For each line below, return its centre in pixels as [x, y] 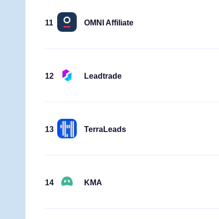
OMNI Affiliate [109, 22]
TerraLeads [105, 129]
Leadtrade [103, 76]
